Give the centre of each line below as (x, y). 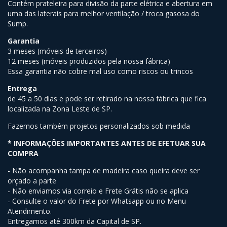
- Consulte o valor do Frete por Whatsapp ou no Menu (97, 201)
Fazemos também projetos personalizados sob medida (99, 126)
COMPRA (23, 154)
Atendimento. (30, 211)
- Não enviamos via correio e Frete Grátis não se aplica (98, 191)
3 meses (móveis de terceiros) (57, 51)
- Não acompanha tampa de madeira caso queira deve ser (104, 171)
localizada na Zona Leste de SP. (60, 109)
